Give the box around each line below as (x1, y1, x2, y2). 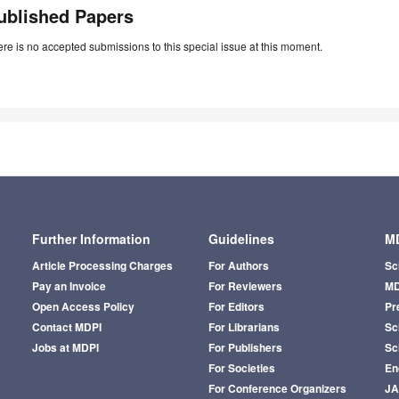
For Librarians (208, 319, 280, 336)
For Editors (208, 298, 265, 315)
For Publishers (208, 339, 282, 356)
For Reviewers (208, 278, 282, 295)
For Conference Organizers (208, 380, 346, 397)
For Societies (208, 360, 275, 377)
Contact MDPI (31, 319, 102, 336)
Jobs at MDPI (31, 339, 99, 356)
